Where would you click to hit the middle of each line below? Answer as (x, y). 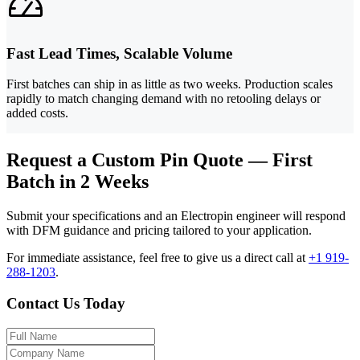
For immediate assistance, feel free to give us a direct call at (157, 258)
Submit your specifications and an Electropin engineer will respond (176, 216)
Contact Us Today (66, 303)
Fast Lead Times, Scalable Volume (119, 53)
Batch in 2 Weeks (78, 182)
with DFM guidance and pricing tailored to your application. (159, 231)
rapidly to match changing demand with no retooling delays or (164, 99)
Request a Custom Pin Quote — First (160, 160)
